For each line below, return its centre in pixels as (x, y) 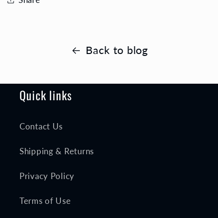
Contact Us (41, 126)
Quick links (46, 95)
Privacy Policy (47, 176)
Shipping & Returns (57, 151)
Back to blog (117, 50)
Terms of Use (45, 200)
